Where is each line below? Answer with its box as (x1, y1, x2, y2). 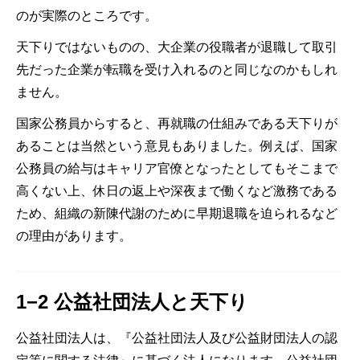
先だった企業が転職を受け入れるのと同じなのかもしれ (16, 62, 337, 76)
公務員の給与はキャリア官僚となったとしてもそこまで (16, 161, 337, 175)
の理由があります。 (16, 228, 132, 243)
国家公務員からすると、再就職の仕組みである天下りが (16, 116, 337, 130)
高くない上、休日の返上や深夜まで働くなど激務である (16, 183, 337, 198)
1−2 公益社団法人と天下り (16, 290, 248, 313)
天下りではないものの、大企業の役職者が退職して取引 (16, 39, 337, 54)
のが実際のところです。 (16, 8, 157, 22)
